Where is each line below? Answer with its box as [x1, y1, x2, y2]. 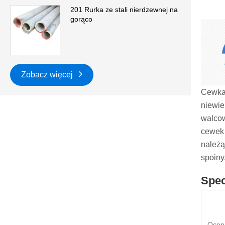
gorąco [70, 15, 92, 24]
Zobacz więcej [21, 70, 75, 79]
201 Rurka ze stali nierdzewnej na [70, 6, 178, 14]
